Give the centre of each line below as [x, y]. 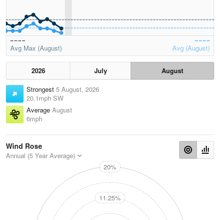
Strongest [41, 89]
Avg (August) [191, 48]
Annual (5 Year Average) [41, 156]
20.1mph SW [45, 98]
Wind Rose [24, 146]
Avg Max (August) [36, 48]
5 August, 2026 [78, 89]
